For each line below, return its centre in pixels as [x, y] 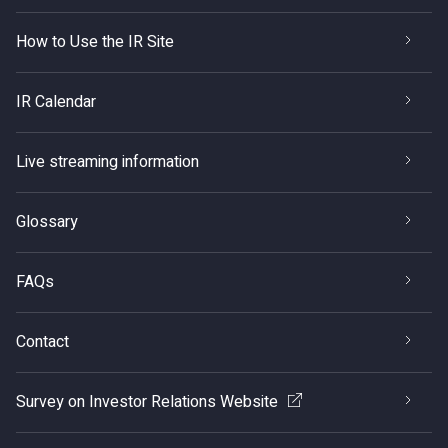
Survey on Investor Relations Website [147, 402]
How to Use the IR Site [95, 42]
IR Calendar [56, 102]
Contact [42, 342]
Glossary [47, 222]
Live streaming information [107, 162]
